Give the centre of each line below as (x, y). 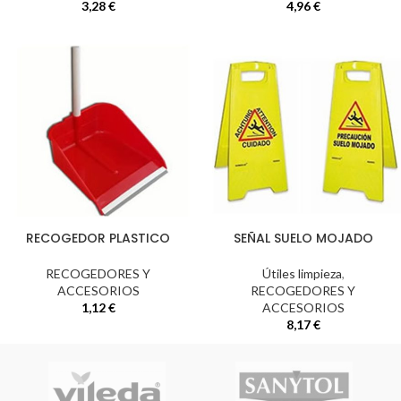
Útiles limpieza (302, 273)
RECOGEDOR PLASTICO (98, 238)
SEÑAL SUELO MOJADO (303, 238)
